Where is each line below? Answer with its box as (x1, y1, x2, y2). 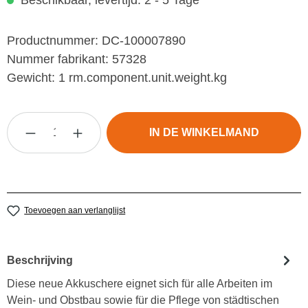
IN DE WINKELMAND (148, 126, 259, 138)
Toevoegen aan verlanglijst (24, 206, 126, 215)
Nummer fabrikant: (7, 52, 112, 66)
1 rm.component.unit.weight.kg (58, 71, 227, 85)
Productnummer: (7, 34, 102, 47)
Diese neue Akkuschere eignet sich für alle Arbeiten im (7, 278, 272, 290)
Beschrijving (7, 254, 73, 266)
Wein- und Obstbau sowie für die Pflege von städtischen (7, 294, 279, 307)
